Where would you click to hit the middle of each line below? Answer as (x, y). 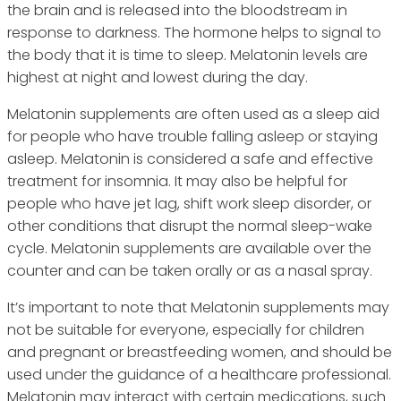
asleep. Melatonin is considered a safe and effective (190, 159)
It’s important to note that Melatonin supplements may (198, 308)
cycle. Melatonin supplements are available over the (189, 249)
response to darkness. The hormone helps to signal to (194, 33)
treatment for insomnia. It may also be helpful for (177, 182)
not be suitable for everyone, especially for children (186, 330)
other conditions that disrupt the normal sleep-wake (190, 226)
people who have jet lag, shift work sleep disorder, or (189, 204)
